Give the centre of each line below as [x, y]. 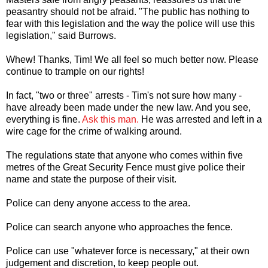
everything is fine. [44, 120]
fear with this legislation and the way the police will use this [130, 24]
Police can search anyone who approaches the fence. [119, 227]
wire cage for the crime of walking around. [94, 132]
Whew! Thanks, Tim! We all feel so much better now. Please [132, 60]
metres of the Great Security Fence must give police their [125, 167]
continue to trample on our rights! [75, 72]
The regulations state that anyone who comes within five [124, 156]
